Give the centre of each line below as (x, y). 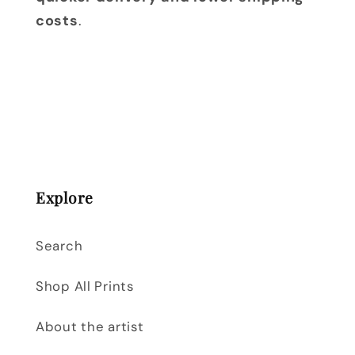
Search (59, 246)
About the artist (90, 327)
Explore (65, 198)
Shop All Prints (85, 286)
